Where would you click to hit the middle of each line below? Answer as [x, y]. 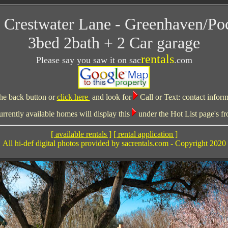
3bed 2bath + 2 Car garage [114, 43]
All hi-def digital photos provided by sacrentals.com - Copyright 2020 [114, 143]
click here [73, 97]
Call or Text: [159, 97]
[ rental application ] [145, 134]
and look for [111, 97]
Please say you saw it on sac [88, 60]
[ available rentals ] [81, 134]
